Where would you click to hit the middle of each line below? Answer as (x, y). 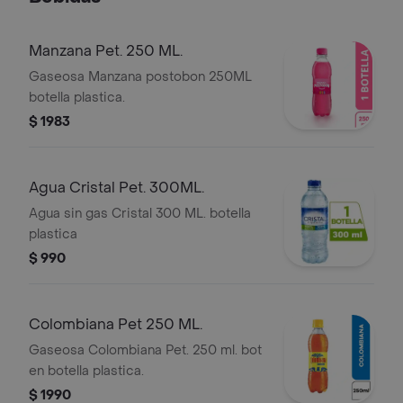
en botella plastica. (86, 371)
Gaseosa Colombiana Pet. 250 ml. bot (145, 350)
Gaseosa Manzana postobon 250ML (140, 77)
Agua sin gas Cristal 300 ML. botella (140, 214)
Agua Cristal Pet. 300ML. (116, 188)
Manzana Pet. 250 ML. (106, 51)
